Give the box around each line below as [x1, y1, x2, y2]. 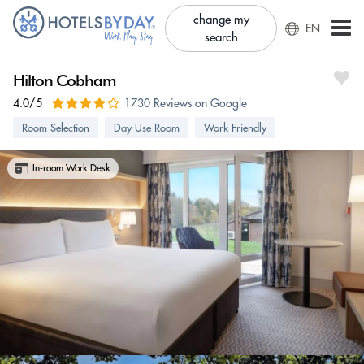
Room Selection [22, 121, 89, 134]
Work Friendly [204, 121, 266, 134]
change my [193, 11, 249, 27]
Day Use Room [114, 121, 180, 134]
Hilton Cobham [13, 70, 116, 90]
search [204, 29, 238, 45]
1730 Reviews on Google [124, 96, 247, 110]
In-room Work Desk [32, 162, 110, 174]
